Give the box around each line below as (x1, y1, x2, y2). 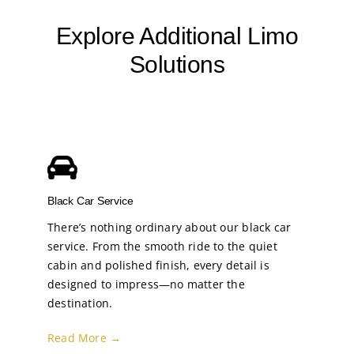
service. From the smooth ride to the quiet (47, 238, 277, 254)
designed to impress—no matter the (47, 276, 245, 292)
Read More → (47, 330, 122, 345)
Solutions (129, 51, 225, 77)
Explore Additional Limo (55, 22, 299, 49)
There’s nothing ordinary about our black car (47, 219, 292, 235)
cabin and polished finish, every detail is (47, 257, 269, 273)
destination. (47, 295, 113, 311)
